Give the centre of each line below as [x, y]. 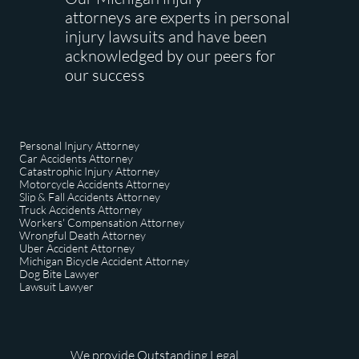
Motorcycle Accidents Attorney [95, 184]
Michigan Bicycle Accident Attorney [104, 261]
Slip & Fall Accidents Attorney [90, 197]
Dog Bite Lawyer [61, 274]
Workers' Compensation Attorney [102, 222]
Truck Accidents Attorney [81, 210]
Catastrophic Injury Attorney [89, 171]
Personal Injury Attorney [79, 145]
